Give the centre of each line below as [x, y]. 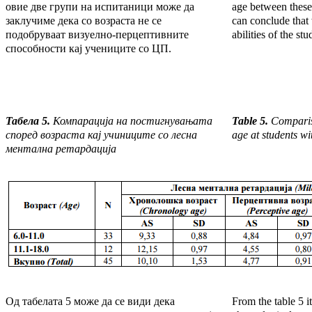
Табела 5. [28, 121]
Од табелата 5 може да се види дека [90, 302]
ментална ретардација [61, 149]
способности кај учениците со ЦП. [88, 49]
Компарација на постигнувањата [131, 121]
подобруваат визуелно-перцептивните [97, 35]
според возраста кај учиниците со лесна [101, 135]
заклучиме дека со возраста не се [84, 21]
